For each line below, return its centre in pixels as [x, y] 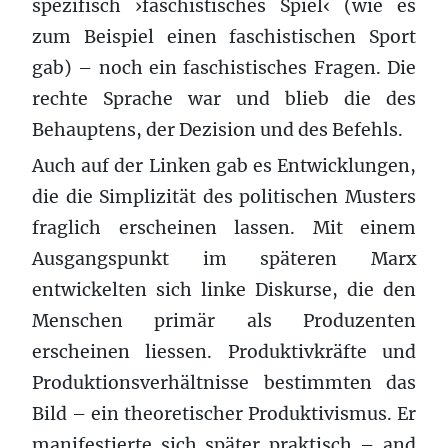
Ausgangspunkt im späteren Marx [224, 258]
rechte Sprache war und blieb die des [224, 98]
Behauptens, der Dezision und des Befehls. [217, 129]
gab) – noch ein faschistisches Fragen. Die [224, 67]
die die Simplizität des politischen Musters [224, 196]
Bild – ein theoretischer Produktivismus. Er [224, 413]
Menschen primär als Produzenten [224, 320]
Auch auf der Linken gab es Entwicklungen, [224, 165]
